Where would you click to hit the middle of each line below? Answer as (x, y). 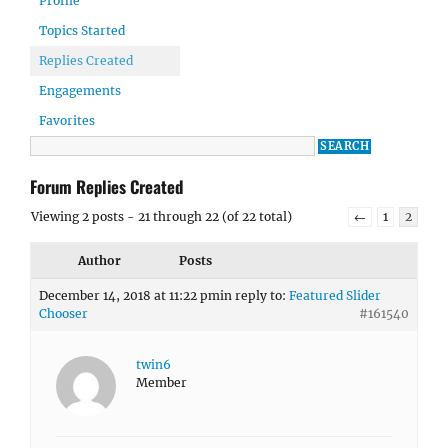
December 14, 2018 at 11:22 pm (129, 295)
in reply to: (254, 295)
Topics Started (82, 30)
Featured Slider (335, 295)
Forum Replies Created (106, 186)
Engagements (80, 90)
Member (161, 382)
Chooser (63, 313)
